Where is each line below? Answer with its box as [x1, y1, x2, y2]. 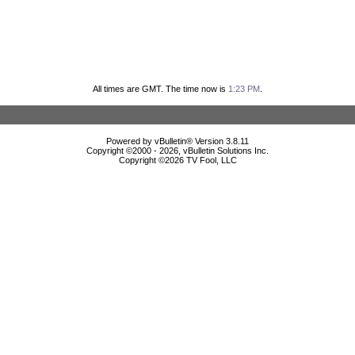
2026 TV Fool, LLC [164, 155, 237, 165]
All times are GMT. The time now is [93, 83, 228, 94]
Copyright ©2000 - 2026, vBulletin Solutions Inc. [86, 145, 269, 155]
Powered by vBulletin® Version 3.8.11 [106, 136, 249, 146]
